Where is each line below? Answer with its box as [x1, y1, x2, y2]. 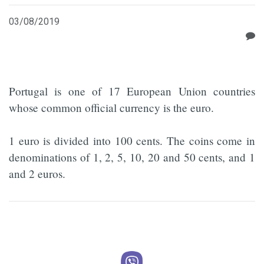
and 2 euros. [9, 166, 65, 181]
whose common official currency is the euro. [9, 100, 214, 115]
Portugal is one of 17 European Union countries [9, 84, 255, 98]
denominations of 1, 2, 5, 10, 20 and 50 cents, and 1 [9, 150, 255, 164]
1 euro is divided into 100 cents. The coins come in [9, 133, 255, 148]
